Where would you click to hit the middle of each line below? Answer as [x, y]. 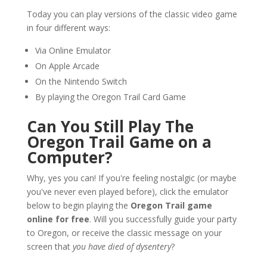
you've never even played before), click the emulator [127, 191]
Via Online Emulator [73, 50]
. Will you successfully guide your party [163, 219]
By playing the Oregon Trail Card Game [110, 97]
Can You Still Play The [110, 126]
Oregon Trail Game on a [119, 142]
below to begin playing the [78, 205]
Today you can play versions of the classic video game [132, 14]
